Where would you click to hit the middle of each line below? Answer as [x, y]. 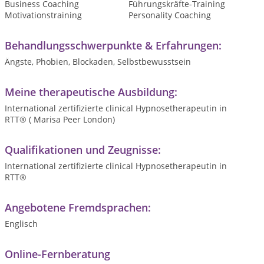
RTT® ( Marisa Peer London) [60, 119]
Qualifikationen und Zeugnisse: [83, 150]
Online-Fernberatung [57, 254]
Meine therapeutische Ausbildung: [91, 92]
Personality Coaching [169, 15]
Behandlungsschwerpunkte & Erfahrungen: [113, 45]
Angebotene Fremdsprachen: [78, 207]
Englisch [21, 224]
